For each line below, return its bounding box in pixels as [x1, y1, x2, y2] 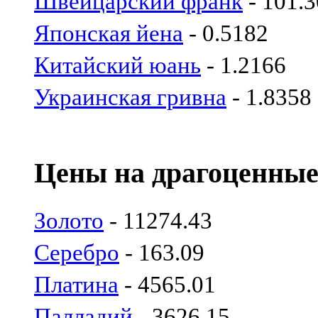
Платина [34, 272, 119, 298]
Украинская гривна [34, 84, 226, 110]
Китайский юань [34, 52, 201, 78]
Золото [34, 208, 104, 234]
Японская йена [34, 20, 183, 46]
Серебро [34, 240, 119, 266]
